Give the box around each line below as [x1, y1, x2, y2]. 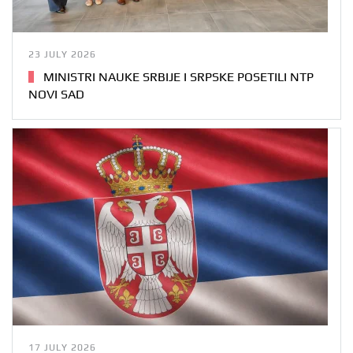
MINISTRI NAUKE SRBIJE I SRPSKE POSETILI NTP [39, 69, 314, 84]
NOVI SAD [28, 86, 84, 102]
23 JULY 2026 [28, 48, 96, 60]
